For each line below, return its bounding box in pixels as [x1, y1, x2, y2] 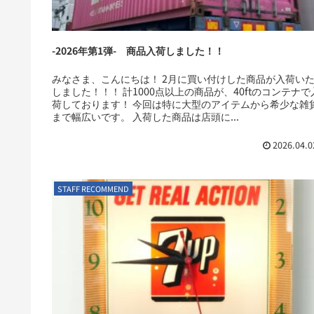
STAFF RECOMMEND [57, 183, 130, 195]
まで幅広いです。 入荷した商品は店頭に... [52, 108, 239, 123]
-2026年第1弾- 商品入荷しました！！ [52, 43, 224, 57]
